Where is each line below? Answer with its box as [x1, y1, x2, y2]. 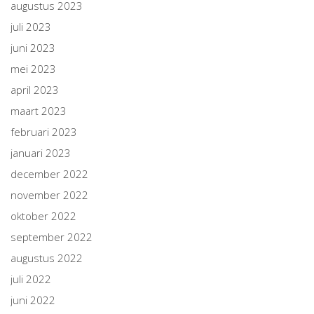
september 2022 [11, 230, 93, 244]
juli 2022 [11, 272, 51, 286]
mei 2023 [11, 62, 56, 76]
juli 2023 [11, 20, 51, 34]
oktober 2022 [11, 209, 76, 223]
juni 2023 [11, 41, 55, 55]
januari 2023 [11, 146, 71, 160]
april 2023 [11, 83, 59, 97]
